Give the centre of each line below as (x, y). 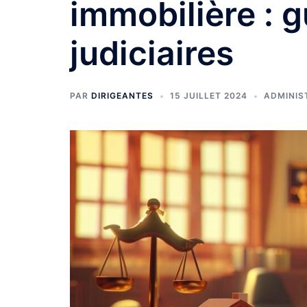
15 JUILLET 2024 (209, 96)
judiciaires (152, 53)
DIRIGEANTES (122, 96)
